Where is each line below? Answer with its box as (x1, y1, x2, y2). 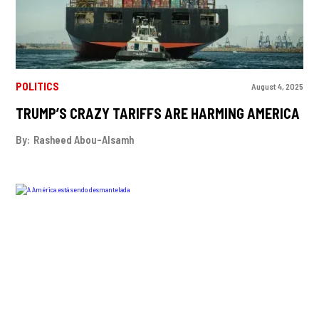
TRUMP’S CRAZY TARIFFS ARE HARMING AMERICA (16, 104, 300, 122)
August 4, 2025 (251, 80, 303, 91)
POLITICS (16, 80, 60, 93)
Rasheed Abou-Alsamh (33, 133, 135, 146)
